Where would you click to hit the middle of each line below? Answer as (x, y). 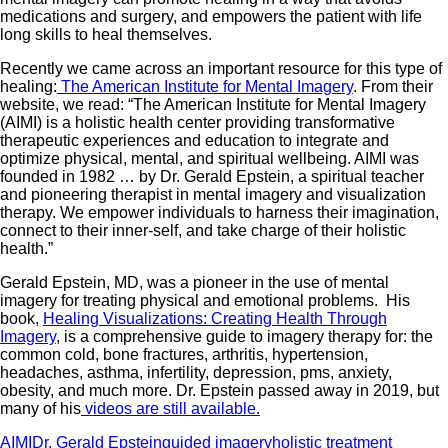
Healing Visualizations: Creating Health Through (215, 318)
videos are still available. (170, 408)
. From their (393, 86)
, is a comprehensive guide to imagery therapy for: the (244, 336)
